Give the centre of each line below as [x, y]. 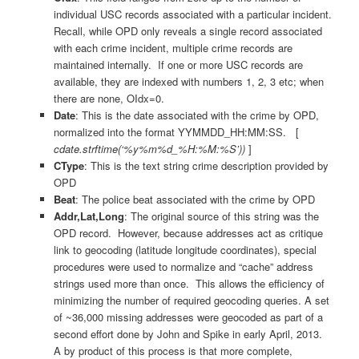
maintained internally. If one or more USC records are [178, 65]
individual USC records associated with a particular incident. [192, 14]
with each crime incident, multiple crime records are [173, 48]
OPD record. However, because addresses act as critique [188, 233]
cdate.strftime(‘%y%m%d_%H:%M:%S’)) [149, 149]
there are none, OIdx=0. [109, 99]
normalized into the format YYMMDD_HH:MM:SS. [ [176, 132]
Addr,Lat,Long [89, 216]
